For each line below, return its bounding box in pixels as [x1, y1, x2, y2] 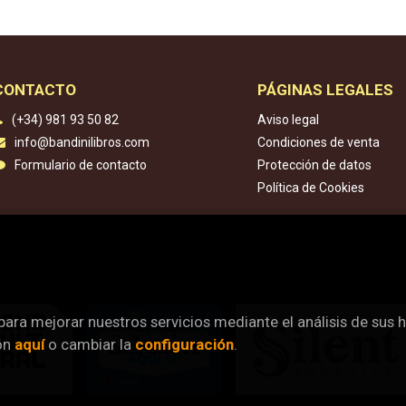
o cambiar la [44, 335, 135, 354]
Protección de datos [257, 158, 372, 172]
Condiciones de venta [257, 135, 380, 150]
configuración [135, 335, 234, 354]
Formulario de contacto [14, 158, 147, 172]
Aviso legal [257, 112, 319, 127]
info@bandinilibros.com [14, 135, 150, 150]
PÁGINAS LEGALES [257, 81, 393, 99]
